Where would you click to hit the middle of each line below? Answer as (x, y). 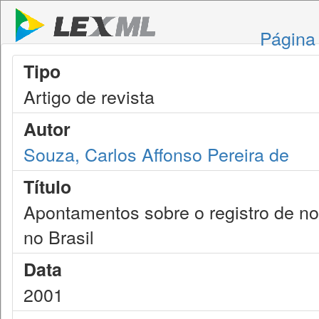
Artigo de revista (89, 96)
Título (47, 187)
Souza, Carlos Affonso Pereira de (156, 154)
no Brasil (59, 236)
